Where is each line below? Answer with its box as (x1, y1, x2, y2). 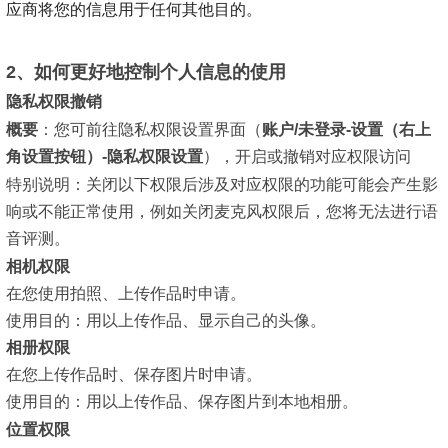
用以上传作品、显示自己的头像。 (86, 311, 326, 329)
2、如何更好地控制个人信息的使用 (6, 62, 286, 83)
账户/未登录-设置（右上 (262, 121, 431, 139)
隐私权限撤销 (6, 92, 102, 110)
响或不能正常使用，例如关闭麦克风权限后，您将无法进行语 (6, 203, 438, 221)
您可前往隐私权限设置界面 (54, 121, 246, 139)
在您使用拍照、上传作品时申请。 (6, 284, 246, 302)
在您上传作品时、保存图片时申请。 (6, 366, 262, 384)
